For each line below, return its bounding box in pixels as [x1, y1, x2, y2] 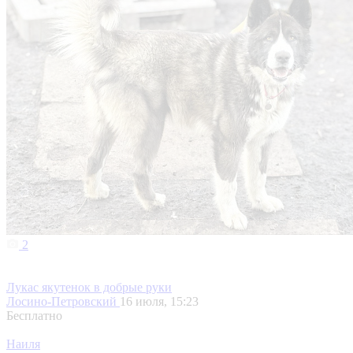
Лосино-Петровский [6, 295, 120, 309]
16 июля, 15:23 [120, 295, 199, 309]
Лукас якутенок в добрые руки [6, 281, 172, 295]
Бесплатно [6, 309, 62, 323]
